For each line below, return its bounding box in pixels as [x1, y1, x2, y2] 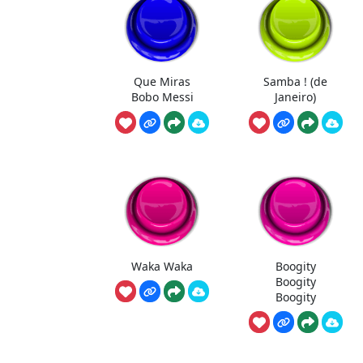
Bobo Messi [130, 89, 194, 105]
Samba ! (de [263, 74, 328, 90]
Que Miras [134, 74, 191, 90]
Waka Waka [131, 258, 194, 274]
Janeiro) [275, 89, 317, 105]
